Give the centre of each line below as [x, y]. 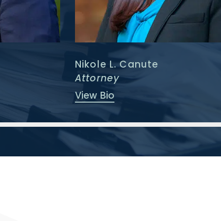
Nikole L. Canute [117, 64]
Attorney [97, 78]
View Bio [95, 96]
